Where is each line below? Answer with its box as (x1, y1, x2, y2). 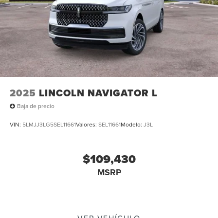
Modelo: (121, 120, 144, 128)
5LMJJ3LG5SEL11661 (22, 120, 76, 128)
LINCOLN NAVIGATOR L (39, 85, 158, 100)
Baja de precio (17, 102, 54, 110)
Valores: (76, 120, 98, 128)
